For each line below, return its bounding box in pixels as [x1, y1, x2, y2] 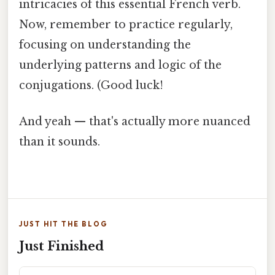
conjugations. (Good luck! [19, 79, 163, 93]
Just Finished [19, 238, 104, 254]
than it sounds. [19, 135, 100, 149]
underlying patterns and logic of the [19, 58, 222, 72]
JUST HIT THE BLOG [19, 219, 108, 228]
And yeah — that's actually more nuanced [19, 115, 250, 129]
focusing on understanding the [19, 38, 191, 52]
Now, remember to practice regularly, [19, 18, 233, 32]
